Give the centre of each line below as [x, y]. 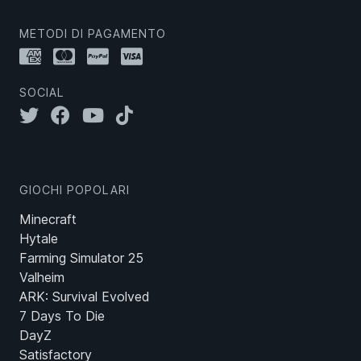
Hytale [39, 239]
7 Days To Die [62, 316]
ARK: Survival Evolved [85, 297]
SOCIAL [42, 93]
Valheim [42, 278]
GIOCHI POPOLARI [75, 190]
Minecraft [48, 220]
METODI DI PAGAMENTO [93, 34]
